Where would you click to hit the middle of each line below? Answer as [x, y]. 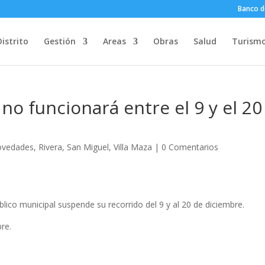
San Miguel [88, 147]
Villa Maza [133, 147]
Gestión [59, 41]
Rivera [51, 147]
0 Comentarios [190, 147]
